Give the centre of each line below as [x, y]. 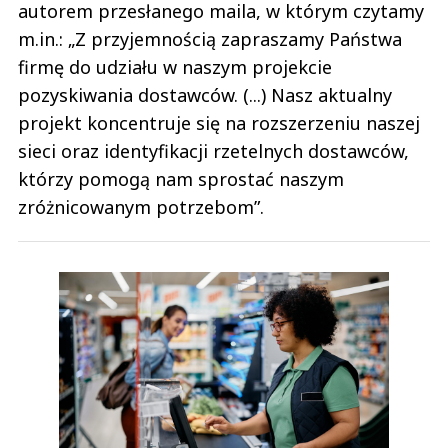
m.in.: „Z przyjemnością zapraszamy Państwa [210, 38]
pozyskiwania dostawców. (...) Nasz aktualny [205, 94]
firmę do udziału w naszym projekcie [175, 66]
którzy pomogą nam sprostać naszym [181, 178]
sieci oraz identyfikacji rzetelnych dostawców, [213, 150]
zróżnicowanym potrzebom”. [143, 206]
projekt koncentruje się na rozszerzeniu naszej [219, 122]
